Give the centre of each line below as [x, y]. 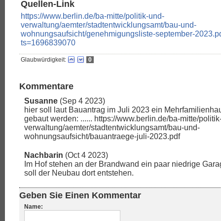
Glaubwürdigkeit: [43, 60]
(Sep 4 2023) [81, 101]
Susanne [41, 101]
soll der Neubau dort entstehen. [79, 173]
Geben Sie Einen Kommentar [80, 196]
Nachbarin [44, 155]
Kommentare [46, 87]
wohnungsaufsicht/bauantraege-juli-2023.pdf [102, 137]
